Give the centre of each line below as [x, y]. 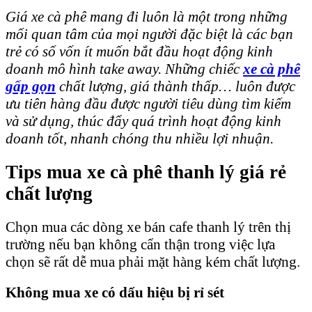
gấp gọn [31, 86]
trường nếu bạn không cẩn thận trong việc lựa [140, 244]
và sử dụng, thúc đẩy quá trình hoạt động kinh [143, 121]
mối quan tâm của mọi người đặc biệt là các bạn [149, 34]
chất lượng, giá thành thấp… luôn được [177, 86]
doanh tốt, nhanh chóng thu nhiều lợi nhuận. [140, 138]
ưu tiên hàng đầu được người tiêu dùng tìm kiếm [148, 103]
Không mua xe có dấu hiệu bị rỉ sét [115, 292]
